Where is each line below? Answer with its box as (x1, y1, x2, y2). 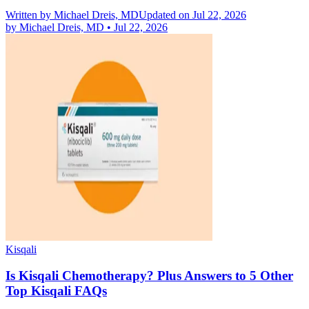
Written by (6, 8, 51, 21)
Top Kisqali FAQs (6, 283, 107, 299)
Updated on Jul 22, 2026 (139, 8, 246, 21)
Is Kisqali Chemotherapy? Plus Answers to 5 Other (6, 268, 293, 283)
